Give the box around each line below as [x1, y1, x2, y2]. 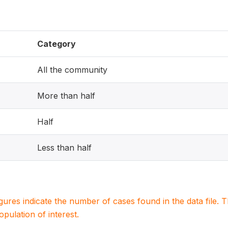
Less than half [37, 142, 92, 153]
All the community [37, 65, 107, 75]
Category [37, 39, 76, 49]
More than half [37, 91, 95, 101]
